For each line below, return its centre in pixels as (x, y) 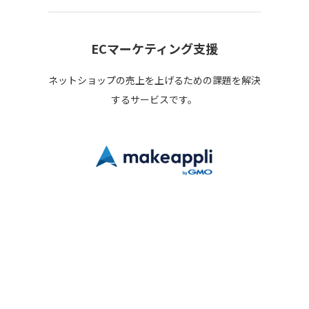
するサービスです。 (154, 100)
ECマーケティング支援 (154, 49)
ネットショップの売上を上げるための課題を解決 (154, 80)
